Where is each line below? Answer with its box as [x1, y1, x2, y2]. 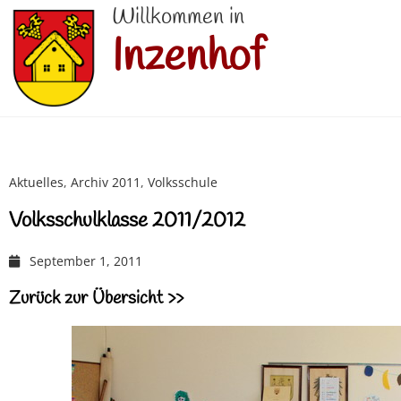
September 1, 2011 [29, 252, 142, 270]
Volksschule [148, 174, 218, 192]
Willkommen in [112, 3, 245, 33]
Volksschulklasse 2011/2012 [9, 208, 245, 235]
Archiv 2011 [71, 174, 141, 192]
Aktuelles [9, 174, 64, 192]
